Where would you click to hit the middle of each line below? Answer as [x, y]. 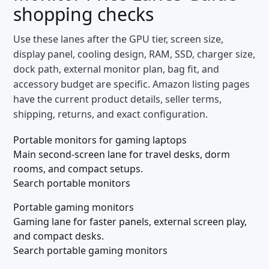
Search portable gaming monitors [90, 250]
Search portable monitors [72, 183]
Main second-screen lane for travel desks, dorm [122, 154]
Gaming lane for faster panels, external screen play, [130, 222]
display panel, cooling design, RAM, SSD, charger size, [134, 54]
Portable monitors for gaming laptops [100, 140]
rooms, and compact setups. [78, 169]
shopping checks [83, 14]
